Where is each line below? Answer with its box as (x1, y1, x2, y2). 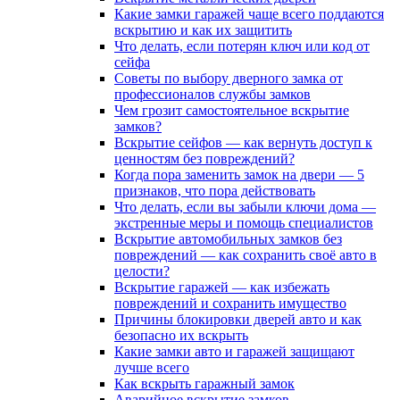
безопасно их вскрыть (114, 328, 248, 343)
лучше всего (114, 360, 189, 375)
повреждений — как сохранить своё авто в (114, 247, 377, 262)
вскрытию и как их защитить (114, 22, 292, 37)
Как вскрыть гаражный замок (114, 376, 295, 391)
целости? (114, 263, 170, 279)
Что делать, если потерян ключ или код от (114, 38, 370, 54)
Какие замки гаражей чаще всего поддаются (114, 6, 384, 21)
